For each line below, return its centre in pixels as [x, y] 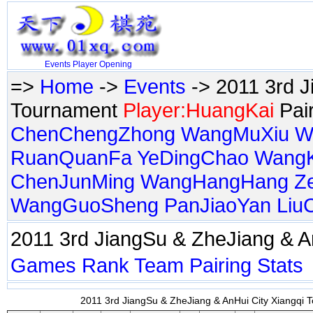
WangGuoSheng [85, 205]
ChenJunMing [73, 181]
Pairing [220, 265]
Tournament [67, 110]
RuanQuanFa [71, 158]
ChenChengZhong [93, 134]
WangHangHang [214, 181]
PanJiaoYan [218, 205]
